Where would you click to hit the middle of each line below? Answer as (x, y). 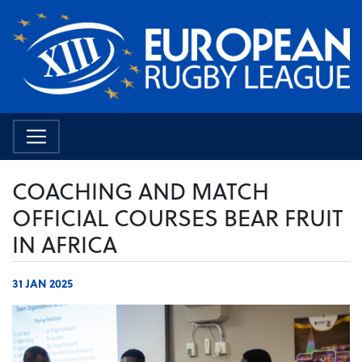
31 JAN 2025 (42, 284)
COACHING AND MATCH (141, 191)
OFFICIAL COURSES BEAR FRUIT (178, 217)
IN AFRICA (65, 244)
